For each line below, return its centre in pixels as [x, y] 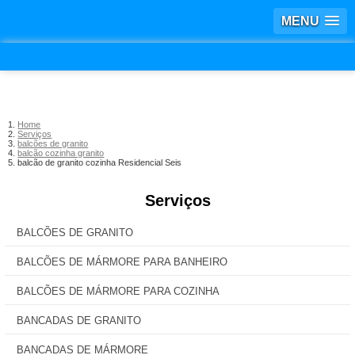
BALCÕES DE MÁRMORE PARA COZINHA [118, 291]
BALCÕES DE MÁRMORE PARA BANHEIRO [122, 262]
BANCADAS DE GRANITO [79, 321]
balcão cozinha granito [61, 153]
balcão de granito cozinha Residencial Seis [100, 162]
